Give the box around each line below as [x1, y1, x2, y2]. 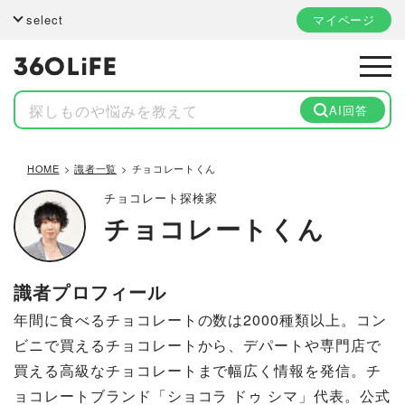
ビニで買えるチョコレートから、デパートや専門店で [14, 334, 382, 355]
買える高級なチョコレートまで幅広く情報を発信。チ [14, 359, 382, 381]
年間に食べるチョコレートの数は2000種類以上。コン [14, 308, 387, 330]
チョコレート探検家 [104, 188, 219, 206]
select [26, 11, 64, 28]
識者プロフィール [14, 278, 167, 305]
